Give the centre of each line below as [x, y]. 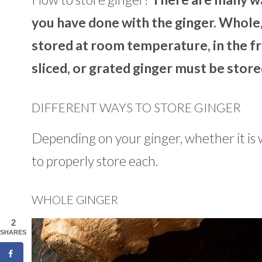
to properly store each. [95, 161]
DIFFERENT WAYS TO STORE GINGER [136, 107]
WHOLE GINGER [75, 200]
